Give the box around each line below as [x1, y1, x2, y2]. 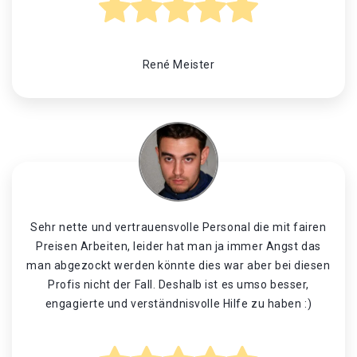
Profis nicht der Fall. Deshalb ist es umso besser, [48, 278, 309, 291]
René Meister [142, 58, 215, 71]
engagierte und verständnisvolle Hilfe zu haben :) [45, 297, 312, 310]
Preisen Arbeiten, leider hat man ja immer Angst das [36, 240, 321, 253]
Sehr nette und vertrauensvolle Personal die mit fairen [30, 221, 327, 233]
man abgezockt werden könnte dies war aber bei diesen [26, 259, 331, 272]
